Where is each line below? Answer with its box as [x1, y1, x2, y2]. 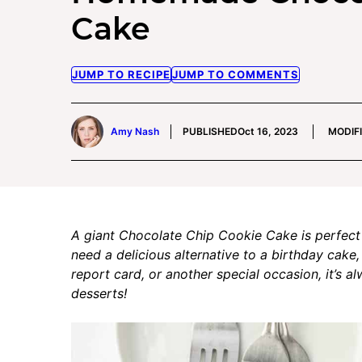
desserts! [71, 285, 127, 302]
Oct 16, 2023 [238, 125, 298, 138]
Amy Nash [111, 125, 159, 138]
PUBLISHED [183, 125, 238, 138]
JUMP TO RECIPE [72, 68, 170, 82]
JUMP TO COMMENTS [172, 68, 299, 82]
